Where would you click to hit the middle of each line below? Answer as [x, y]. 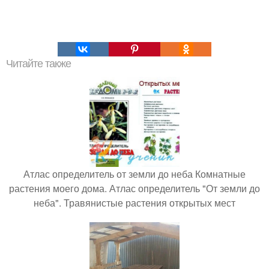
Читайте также [38, 63]
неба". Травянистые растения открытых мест [134, 202]
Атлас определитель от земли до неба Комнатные [134, 174]
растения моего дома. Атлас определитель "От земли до [134, 188]
